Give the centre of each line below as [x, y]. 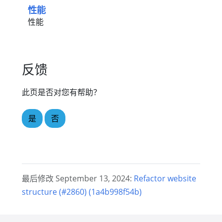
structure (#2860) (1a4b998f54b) [82, 192]
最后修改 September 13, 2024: [78, 178]
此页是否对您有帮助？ [61, 92]
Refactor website [165, 178]
